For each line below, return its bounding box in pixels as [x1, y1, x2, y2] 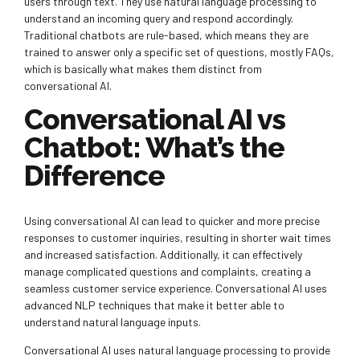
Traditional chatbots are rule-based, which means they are [24, 28, 309, 43]
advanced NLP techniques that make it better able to [24, 298, 284, 313]
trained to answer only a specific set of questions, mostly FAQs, [24, 45, 334, 59]
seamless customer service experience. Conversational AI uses [24, 281, 327, 296]
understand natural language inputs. [24, 315, 201, 329]
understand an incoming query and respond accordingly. [24, 11, 293, 26]
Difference [24, 159, 165, 193]
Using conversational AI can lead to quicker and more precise [24, 214, 320, 228]
